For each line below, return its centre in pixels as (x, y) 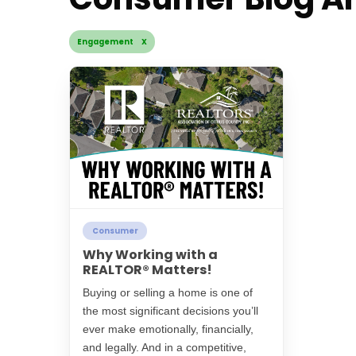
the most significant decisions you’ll (170, 311)
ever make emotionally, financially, (168, 329)
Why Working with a (150, 255)
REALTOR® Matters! (147, 270)
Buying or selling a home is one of (168, 293)
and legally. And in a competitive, (164, 348)
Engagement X (112, 41)
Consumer (115, 230)
